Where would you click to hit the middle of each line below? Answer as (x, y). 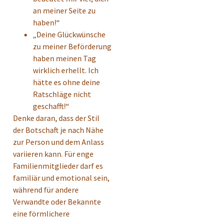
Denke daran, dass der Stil (56, 118)
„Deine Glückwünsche (69, 35)
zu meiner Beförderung (72, 47)
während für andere (46, 190)
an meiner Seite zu (64, 11)
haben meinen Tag (64, 58)
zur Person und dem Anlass (58, 142)
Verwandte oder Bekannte (57, 202)
